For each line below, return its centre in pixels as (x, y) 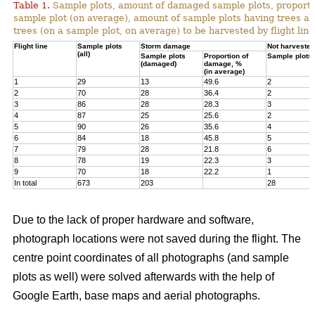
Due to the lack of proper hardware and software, (133, 220)
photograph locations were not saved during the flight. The (157, 239)
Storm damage (166, 46)
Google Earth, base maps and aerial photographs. (136, 296)
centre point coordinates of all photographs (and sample (151, 258)
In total (25, 183)
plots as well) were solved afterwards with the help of (143, 277)
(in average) (224, 72)
